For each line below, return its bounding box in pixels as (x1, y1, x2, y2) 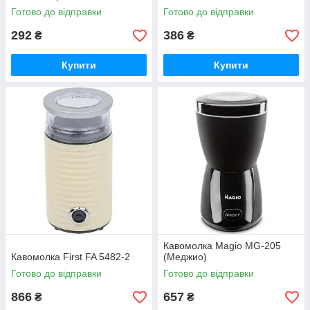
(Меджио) (163, 251, 207, 262)
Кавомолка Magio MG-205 (163, 240, 281, 251)
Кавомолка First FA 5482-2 (11, 251, 130, 262)
